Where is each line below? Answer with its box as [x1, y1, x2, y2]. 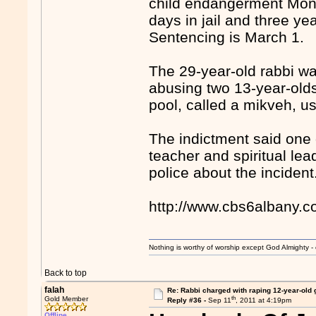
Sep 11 [207, 296, 231, 305]
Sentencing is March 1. [149, 29, 305, 46]
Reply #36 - [166, 296, 208, 305]
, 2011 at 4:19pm [235, 296, 291, 305]
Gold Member [44, 295, 89, 303]
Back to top [44, 268, 87, 278]
